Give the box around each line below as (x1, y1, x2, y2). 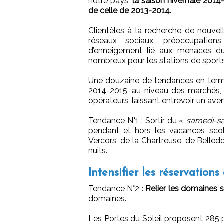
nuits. (88, 146, 107, 156)
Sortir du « (142, 116, 187, 126)
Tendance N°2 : (88, 184, 143, 194)
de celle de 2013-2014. (88, 6, 171, 16)
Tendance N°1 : (88, 116, 143, 126)
